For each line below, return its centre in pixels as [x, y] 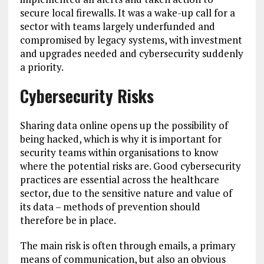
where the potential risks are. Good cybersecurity [130, 166]
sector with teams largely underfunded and [117, 27]
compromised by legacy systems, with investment [131, 40]
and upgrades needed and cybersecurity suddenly [131, 54]
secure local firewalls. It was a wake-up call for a [127, 13]
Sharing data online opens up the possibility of [124, 126]
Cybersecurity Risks [87, 96]
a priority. [42, 67]
